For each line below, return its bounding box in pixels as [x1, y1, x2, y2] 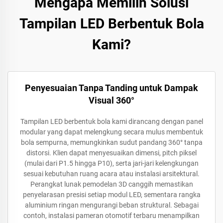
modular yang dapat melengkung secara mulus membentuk [20, 128, 203, 136]
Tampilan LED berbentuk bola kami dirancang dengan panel [20, 117, 203, 125]
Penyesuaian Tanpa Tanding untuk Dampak [25, 83, 198, 93]
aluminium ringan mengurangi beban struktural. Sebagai [24, 201, 199, 209]
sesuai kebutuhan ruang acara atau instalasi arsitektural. [23, 170, 200, 178]
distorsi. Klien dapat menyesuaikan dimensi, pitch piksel [26, 149, 197, 157]
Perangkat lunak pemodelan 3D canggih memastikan [30, 180, 193, 188]
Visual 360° [89, 95, 134, 106]
